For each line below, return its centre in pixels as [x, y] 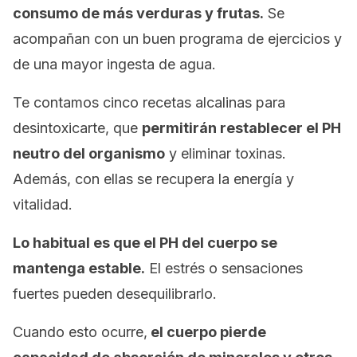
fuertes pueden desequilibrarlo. [115, 294]
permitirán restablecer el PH [241, 128]
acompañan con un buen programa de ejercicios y [177, 39]
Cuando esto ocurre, [80, 332]
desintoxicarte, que [77, 128]
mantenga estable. [79, 268]
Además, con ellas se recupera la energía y [153, 179]
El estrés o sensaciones [224, 268]
